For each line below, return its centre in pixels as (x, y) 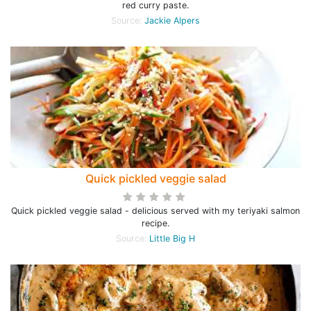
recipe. (155, 223)
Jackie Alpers (172, 20)
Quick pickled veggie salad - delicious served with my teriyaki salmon (155, 211)
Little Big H (172, 238)
